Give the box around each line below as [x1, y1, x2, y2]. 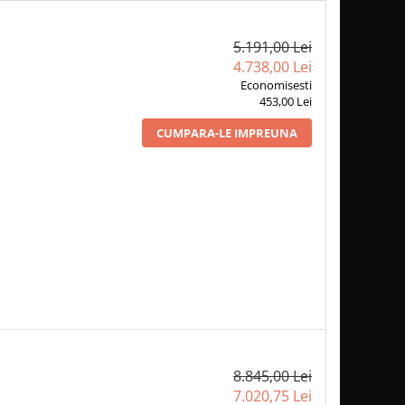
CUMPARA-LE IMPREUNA [155, 124, 297, 141]
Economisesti [240, 76, 312, 93]
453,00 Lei [259, 92, 312, 109]
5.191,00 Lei [232, 36, 312, 57]
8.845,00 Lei [232, 366, 312, 387]
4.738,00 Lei [232, 56, 312, 77]
